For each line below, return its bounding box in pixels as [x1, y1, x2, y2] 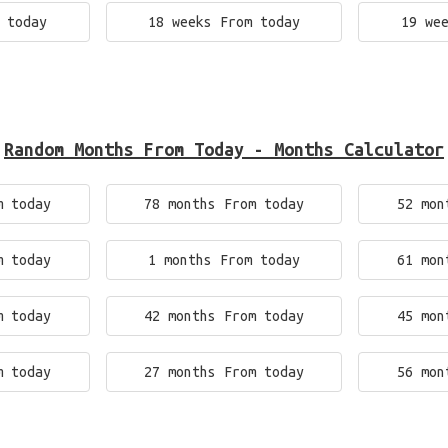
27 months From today [143, 364, 304, 380]
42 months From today [143, 308, 304, 324]
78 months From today [143, 196, 304, 212]
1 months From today [147, 252, 300, 268]
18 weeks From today [147, 14, 300, 30]
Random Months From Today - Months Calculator [4, 139, 444, 159]
